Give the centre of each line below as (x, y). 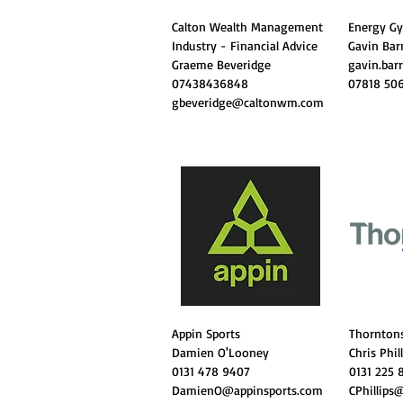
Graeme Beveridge (221, 64)
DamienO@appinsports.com (247, 390)
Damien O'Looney (220, 352)
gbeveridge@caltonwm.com (248, 102)
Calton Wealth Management (247, 27)
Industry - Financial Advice (245, 45)
